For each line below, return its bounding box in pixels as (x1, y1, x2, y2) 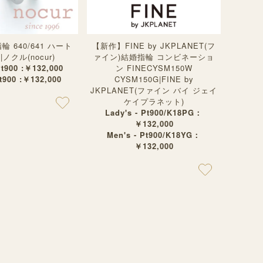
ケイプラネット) (123, 96, 184, 107)
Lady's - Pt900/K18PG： (105, 107, 203, 118)
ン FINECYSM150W (115, 62, 193, 73)
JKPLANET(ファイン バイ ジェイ (90, 85, 217, 96)
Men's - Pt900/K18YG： (107, 129, 201, 140)
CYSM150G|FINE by (114, 73, 194, 85)
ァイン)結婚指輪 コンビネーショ (93, 51, 214, 62)
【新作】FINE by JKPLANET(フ (92, 40, 215, 51)
